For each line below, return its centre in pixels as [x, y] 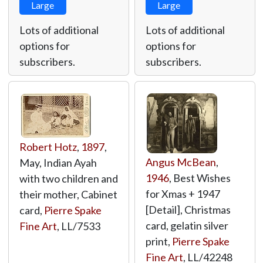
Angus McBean [181, 162]
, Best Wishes [200, 178]
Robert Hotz [48, 147]
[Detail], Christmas [188, 210]
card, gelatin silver [187, 225]
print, [159, 241]
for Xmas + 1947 [183, 194]
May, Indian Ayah [58, 163]
